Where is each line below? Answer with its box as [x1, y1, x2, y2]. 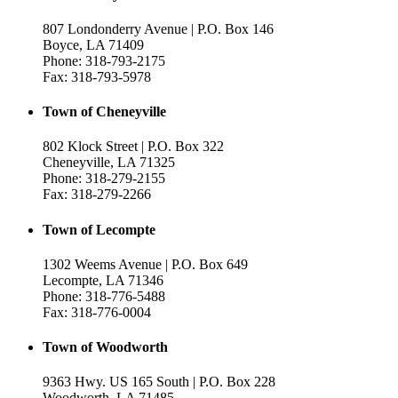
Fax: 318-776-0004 [43, 304, 151, 320]
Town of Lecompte [43, 221, 155, 237]
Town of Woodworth [43, 339, 168, 355]
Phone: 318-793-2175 [43, 52, 165, 68]
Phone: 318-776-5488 [43, 288, 165, 304]
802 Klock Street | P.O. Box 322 [43, 139, 224, 155]
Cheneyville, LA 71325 [43, 155, 175, 171]
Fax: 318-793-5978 [43, 68, 151, 84]
